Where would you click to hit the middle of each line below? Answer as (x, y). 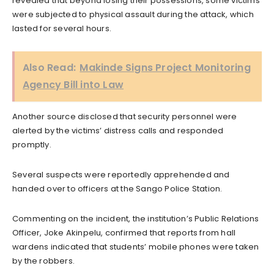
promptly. (32, 144)
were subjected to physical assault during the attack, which (133, 14)
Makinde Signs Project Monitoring (165, 67)
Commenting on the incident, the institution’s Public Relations (136, 218)
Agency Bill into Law (73, 84)
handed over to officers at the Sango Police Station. (117, 188)
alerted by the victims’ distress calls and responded (118, 130)
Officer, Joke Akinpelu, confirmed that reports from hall (124, 232)
